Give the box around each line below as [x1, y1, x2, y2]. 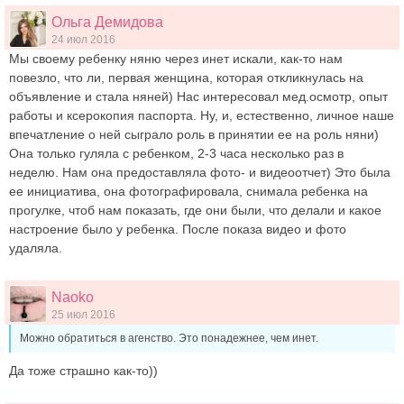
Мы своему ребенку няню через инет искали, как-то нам [9, 51, 343, 66]
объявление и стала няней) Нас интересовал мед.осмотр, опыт [9, 89, 388, 104]
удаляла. [9, 241, 66, 255]
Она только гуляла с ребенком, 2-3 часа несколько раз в [9, 146, 344, 161]
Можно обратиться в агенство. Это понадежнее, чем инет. [20, 332, 318, 344]
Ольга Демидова [51, 14, 163, 30]
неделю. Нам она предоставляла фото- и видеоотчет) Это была [9, 165, 390, 179]
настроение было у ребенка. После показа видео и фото [9, 222, 346, 236]
